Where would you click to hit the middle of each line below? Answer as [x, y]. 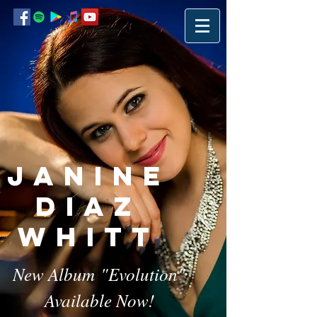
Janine [88, 175]
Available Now [96, 300]
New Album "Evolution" [99, 274]
